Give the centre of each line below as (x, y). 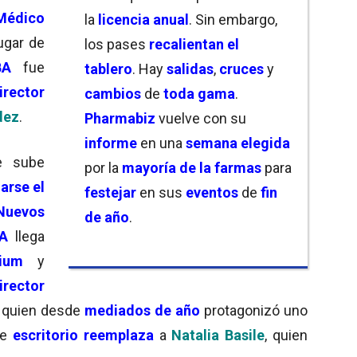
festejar (110, 192)
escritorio (45, 335)
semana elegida (238, 143)
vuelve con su (201, 118)
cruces (241, 69)
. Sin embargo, (233, 19)
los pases (117, 44)
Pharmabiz (120, 118)
